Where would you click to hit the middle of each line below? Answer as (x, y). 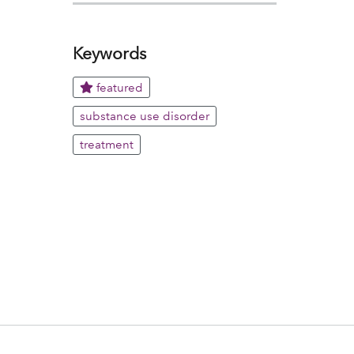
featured (118, 88)
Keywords (109, 53)
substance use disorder (145, 116)
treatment (107, 145)
